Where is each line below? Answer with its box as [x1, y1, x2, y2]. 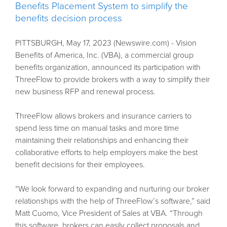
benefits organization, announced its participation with [15, 62, 201, 72]
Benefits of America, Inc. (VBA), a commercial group [15, 50, 194, 60]
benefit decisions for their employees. [15, 159, 153, 170]
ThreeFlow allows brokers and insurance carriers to [15, 110, 192, 121]
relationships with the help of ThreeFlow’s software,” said [15, 196, 210, 206]
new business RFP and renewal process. [15, 86, 158, 97]
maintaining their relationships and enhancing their [15, 135, 188, 145]
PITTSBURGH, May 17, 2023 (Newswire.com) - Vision [15, 37, 197, 48]
